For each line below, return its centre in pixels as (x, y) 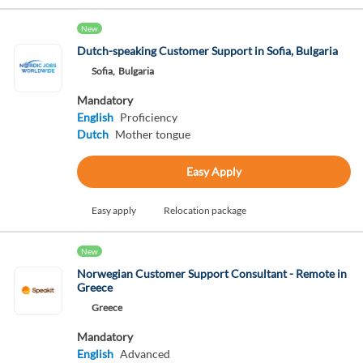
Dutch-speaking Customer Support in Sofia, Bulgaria (207, 51)
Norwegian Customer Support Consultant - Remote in (211, 273)
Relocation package (205, 210)
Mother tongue (152, 134)
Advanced (145, 354)
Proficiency (148, 117)
